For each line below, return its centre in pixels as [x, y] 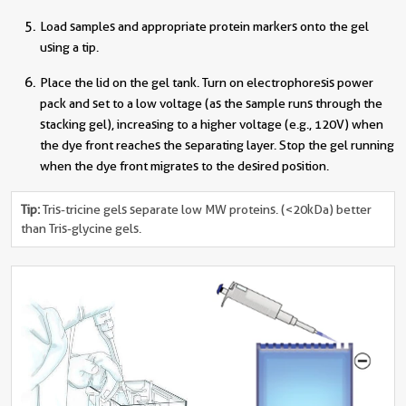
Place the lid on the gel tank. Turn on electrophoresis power [207, 83]
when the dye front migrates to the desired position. [184, 166]
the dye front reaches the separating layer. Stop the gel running [217, 145]
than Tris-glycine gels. [81, 229]
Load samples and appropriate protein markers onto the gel [204, 27]
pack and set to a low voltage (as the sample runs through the [211, 104]
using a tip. [69, 48]
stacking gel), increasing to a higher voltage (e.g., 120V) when [212, 125]
